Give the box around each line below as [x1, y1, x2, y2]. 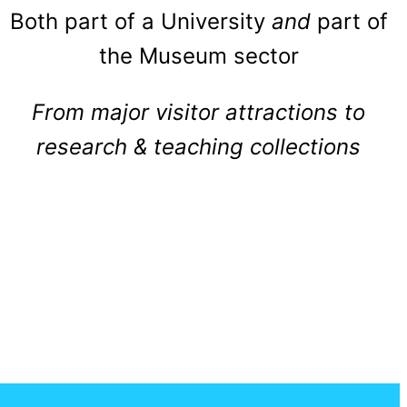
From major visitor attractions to [32, 99, 366, 126]
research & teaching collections [36, 134, 362, 161]
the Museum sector [98, 43, 299, 70]
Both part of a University [9, 8, 272, 35]
